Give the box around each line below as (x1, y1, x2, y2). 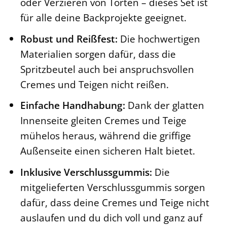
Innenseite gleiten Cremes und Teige (20, 113, 186, 128)
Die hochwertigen (117, 31, 200, 46)
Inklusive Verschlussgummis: (20, 165, 152, 179)
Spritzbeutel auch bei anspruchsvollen (20, 62, 194, 76)
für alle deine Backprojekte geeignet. (20, 11, 186, 25)
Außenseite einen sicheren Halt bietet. (20, 144, 195, 158)
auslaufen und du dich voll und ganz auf (20, 210, 202, 224)
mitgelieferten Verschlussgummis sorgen (20, 180, 205, 194)
